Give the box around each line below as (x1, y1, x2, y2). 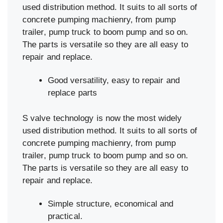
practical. (48, 211, 83, 221)
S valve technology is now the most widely (22, 113, 182, 123)
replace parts (48, 88, 98, 98)
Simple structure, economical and (48, 199, 174, 209)
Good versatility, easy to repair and (48, 76, 180, 86)
